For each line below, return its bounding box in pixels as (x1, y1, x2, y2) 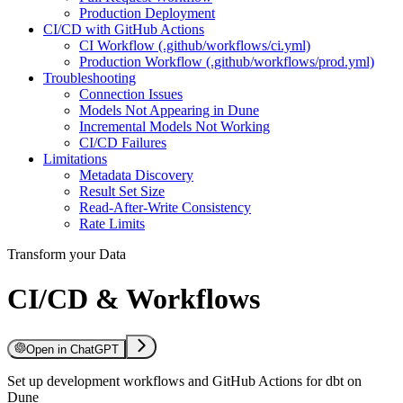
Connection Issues (79, 86, 183, 103)
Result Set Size (79, 184, 165, 200)
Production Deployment (79, 5, 215, 22)
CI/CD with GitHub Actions (43, 22, 204, 38)
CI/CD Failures (79, 135, 166, 151)
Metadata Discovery (79, 167, 193, 184)
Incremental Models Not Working (79, 119, 270, 135)
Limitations (43, 151, 107, 167)
